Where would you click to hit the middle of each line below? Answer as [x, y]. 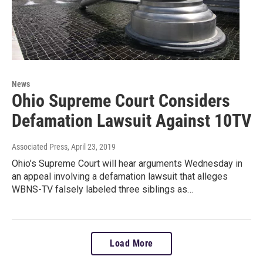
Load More [131, 243]
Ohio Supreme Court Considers [121, 100]
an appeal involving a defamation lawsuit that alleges [120, 176]
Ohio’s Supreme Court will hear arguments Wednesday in [127, 163]
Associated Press [40, 146]
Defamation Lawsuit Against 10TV [131, 120]
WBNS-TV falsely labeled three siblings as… [102, 189]
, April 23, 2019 [92, 146]
